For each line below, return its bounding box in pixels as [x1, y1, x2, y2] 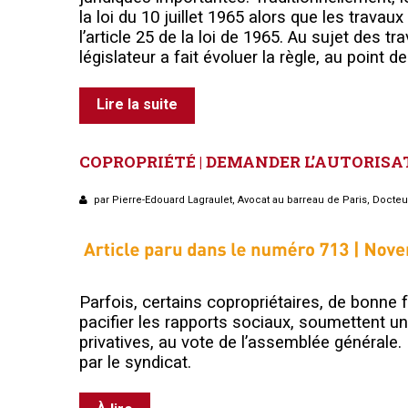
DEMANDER [206, 150, 301, 172]
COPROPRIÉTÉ [79, 150, 196, 172]
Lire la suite [97, 95, 178, 113]
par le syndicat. [79, 352, 191, 372]
